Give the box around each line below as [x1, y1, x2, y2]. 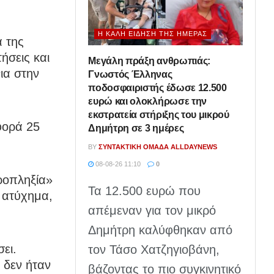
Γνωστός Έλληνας [88, 68, 172, 80]
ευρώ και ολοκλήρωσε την [88, 95, 207, 106]
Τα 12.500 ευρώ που [88, 183, 201, 198]
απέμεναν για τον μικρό [88, 203, 217, 217]
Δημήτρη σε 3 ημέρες [88, 122, 184, 133]
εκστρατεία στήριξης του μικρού [88, 109, 229, 120]
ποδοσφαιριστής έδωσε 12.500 [88, 82, 227, 93]
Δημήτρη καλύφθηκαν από [88, 223, 233, 237]
